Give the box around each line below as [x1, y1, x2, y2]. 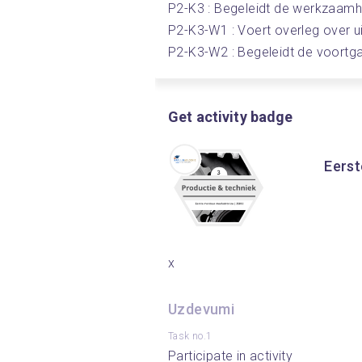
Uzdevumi [168, 301, 235, 318]
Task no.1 [168, 330, 213, 342]
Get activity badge [168, 108, 293, 125]
